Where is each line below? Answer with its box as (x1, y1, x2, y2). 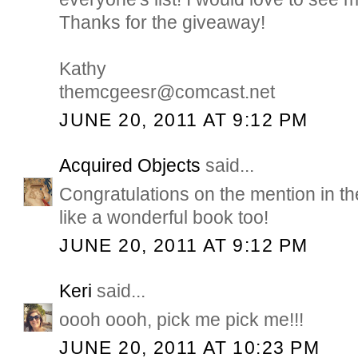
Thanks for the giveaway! (59, 12, 266, 34)
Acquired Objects (59, 154, 201, 176)
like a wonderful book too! (59, 206, 269, 228)
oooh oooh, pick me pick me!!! (59, 308, 304, 330)
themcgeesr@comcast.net (59, 82, 276, 103)
